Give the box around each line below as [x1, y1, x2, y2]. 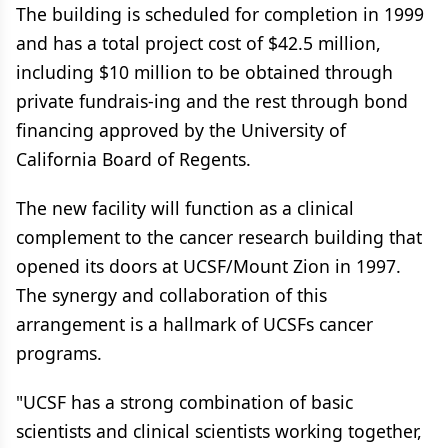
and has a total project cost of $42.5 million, [16, 31, 381, 55]
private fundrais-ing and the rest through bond [16, 89, 408, 113]
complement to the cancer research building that [16, 225, 422, 249]
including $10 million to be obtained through [16, 60, 393, 84]
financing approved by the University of [16, 118, 346, 142]
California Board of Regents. [16, 147, 251, 171]
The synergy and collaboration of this [16, 283, 327, 307]
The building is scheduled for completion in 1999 [16, 2, 424, 26]
